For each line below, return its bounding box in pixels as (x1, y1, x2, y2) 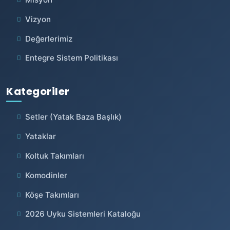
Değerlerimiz (25, 33, 72, 44)
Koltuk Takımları (25, 150, 84, 161)
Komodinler (25, 170, 67, 180)
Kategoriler (6, 84, 70, 99)
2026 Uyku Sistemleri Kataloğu (25, 209, 141, 219)
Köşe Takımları (25, 189, 79, 200)
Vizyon (25, 14, 51, 24)
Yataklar (25, 131, 56, 142)
